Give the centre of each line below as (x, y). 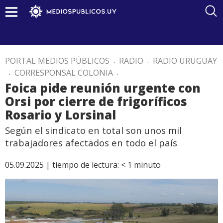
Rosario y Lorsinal (60, 115)
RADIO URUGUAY (185, 61)
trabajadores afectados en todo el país (91, 143)
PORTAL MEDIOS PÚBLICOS (57, 61)
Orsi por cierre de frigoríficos (96, 101)
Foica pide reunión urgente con (103, 88)
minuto (147, 165)
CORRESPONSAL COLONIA (64, 73)
